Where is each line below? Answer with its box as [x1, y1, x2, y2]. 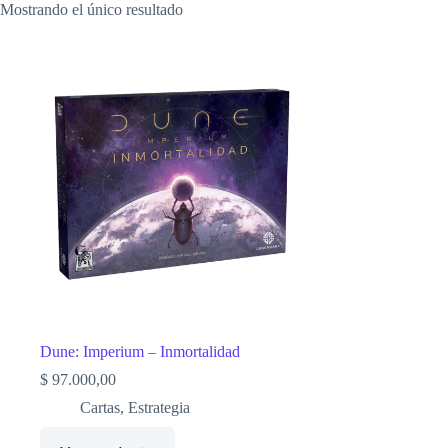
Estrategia [128, 399, 190, 417]
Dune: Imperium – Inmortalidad [40, 343, 240, 361]
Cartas [80, 399, 120, 417]
